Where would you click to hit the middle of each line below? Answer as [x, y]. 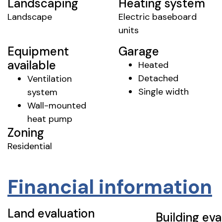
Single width [164, 91]
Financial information [110, 187]
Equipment [38, 51]
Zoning [26, 132]
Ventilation [50, 79]
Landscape [30, 17]
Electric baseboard [158, 17]
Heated [153, 65]
